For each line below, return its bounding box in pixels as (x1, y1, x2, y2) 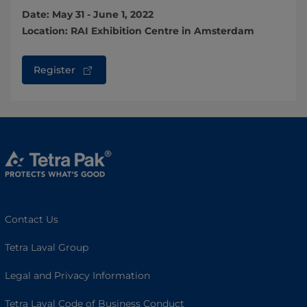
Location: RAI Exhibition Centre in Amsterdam (22, 24, 254, 37)
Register (34, 63, 75, 76)
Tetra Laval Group (5, 241, 88, 254)
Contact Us (5, 212, 58, 225)
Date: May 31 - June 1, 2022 (22, 8, 153, 21)
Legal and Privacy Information (5, 269, 150, 282)
